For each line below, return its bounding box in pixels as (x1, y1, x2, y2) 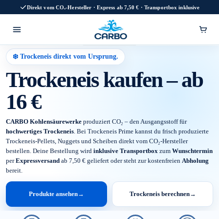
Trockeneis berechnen (129, 190, 190, 197)
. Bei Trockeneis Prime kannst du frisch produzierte (74, 128, 209, 135)
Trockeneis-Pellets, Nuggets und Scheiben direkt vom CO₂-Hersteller (6, 137, 188, 145)
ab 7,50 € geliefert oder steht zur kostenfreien (60, 157, 182, 164)
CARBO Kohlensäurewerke (6, 118, 82, 125)
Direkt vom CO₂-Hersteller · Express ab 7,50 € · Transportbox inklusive (26, 4, 200, 10)
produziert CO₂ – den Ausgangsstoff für (82, 118, 187, 125)
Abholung (182, 157, 209, 164)
